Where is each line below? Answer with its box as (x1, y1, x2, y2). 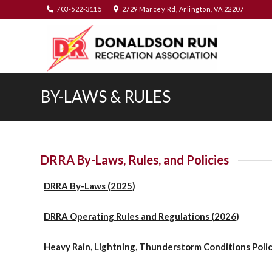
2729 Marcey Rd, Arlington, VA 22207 (121, 5, 244, 13)
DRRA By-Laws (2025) (44, 180, 135, 191)
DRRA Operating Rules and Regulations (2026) (44, 210, 239, 222)
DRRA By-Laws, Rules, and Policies (41, 152, 229, 167)
